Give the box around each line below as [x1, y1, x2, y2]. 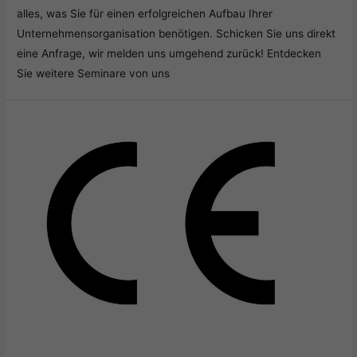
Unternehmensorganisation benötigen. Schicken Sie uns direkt [17, 26, 336, 40]
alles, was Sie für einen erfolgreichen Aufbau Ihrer [17, 6, 273, 20]
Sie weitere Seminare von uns [17, 66, 171, 80]
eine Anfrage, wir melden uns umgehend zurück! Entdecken [17, 46, 322, 60]
